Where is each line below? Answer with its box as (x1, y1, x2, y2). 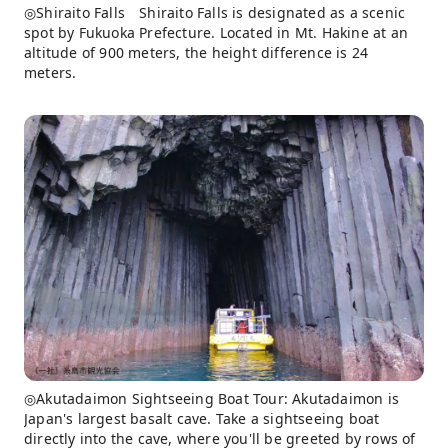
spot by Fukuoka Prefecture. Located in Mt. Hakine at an (24, 22, 409, 42)
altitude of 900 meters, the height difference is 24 (24, 42, 369, 62)
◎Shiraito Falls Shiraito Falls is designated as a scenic (24, 2, 406, 22)
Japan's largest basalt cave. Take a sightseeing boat (24, 409, 380, 429)
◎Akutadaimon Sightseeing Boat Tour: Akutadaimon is (24, 389, 400, 409)
